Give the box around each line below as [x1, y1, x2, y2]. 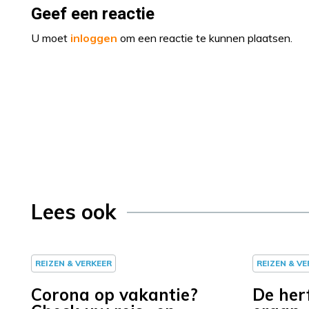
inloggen [70, 31, 117, 45]
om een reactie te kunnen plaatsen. [117, 31, 292, 45]
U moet [31, 31, 70, 45]
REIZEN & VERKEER [35, 258, 112, 268]
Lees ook [31, 199, 117, 225]
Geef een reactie [31, 2, 154, 26]
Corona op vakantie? [31, 284, 198, 305]
